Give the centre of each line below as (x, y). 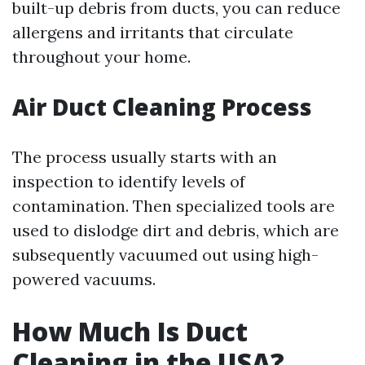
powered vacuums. (84, 279)
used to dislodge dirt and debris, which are (176, 230)
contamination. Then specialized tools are (174, 206)
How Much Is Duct (130, 331)
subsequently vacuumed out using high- (165, 255)
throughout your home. (101, 57)
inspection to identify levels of (129, 181)
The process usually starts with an (145, 157)
